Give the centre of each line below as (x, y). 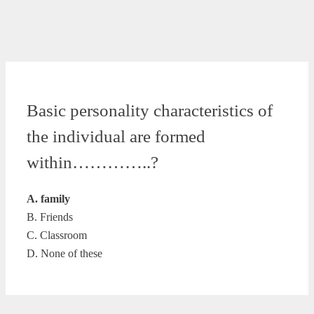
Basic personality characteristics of (150, 110)
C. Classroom (57, 235)
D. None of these (64, 253)
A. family (48, 198)
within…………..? (93, 162)
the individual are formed (116, 136)
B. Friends (50, 217)
